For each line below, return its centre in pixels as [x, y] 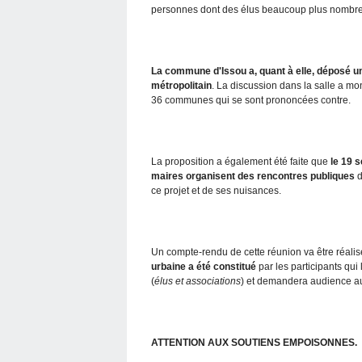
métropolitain [181, 85]
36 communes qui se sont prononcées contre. [251, 100]
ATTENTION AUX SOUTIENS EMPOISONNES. [254, 342]
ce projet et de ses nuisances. [216, 190]
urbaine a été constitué [204, 266]
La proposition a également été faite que [241, 161]
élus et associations [198, 281]
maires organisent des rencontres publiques [253, 176]
